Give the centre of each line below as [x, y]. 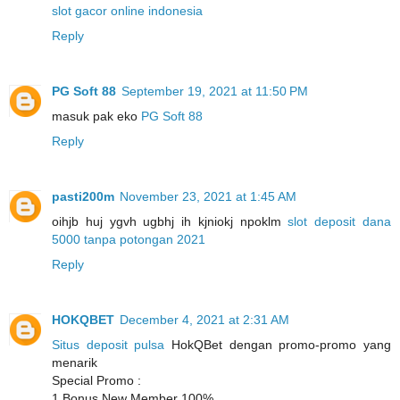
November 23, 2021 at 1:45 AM [208, 196]
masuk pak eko [96, 116]
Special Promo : [96, 380]
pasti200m [83, 196]
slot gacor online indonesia [127, 10]
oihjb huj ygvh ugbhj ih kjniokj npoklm [170, 221]
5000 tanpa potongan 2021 [129, 239]
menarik [75, 362]
